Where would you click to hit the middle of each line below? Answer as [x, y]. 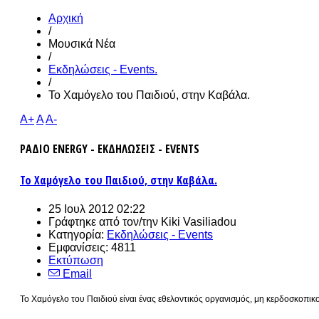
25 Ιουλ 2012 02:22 [97, 209]
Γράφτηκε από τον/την [105, 221]
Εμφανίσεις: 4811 [92, 247]
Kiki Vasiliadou [199, 221]
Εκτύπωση [76, 260]
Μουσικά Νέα [82, 44]
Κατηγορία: [78, 234]
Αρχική [66, 18]
